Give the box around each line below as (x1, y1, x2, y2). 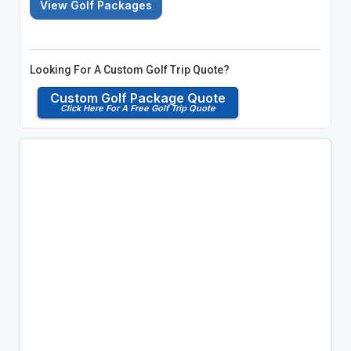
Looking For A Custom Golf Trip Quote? (29, 63, 230, 77)
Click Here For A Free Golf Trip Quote (60, 103, 215, 114)
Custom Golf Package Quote (49, 90, 226, 107)
